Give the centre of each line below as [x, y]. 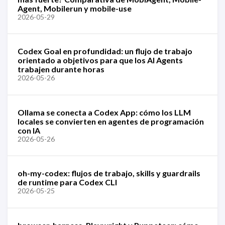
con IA [29, 130]
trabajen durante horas [61, 69]
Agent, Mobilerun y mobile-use [75, 8]
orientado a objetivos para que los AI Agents [100, 60]
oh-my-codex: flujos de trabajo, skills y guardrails [109, 173]
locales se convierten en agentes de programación [111, 121]
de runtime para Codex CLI [67, 182]
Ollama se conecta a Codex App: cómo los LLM [104, 112]
